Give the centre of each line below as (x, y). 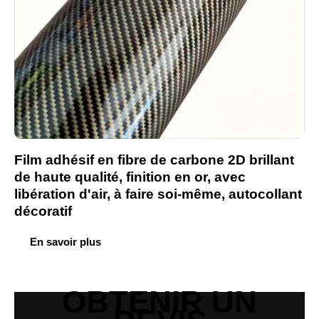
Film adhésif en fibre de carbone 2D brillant (154, 159)
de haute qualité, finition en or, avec (130, 177)
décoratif (43, 211)
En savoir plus (66, 241)
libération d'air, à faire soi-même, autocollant (158, 194)
